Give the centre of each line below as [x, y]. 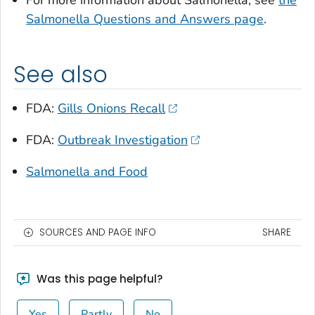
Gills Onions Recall [111, 108]
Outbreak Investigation [123, 140]
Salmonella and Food [87, 171]
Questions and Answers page [179, 19]
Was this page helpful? [98, 278]
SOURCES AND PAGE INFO [98, 232]
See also [60, 75]
